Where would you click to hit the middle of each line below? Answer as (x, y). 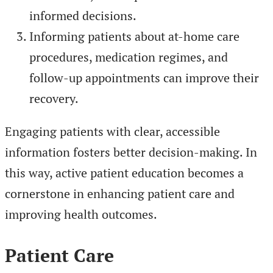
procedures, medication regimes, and (129, 57)
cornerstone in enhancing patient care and (120, 193)
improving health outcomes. (81, 214)
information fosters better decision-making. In (131, 152)
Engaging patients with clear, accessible (112, 131)
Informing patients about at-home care (134, 36)
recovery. (54, 98)
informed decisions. (83, 15)
